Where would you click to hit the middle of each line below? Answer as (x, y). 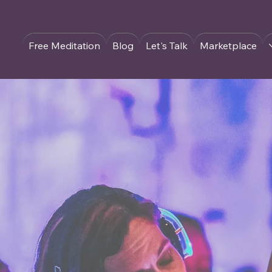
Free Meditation (64, 46)
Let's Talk (166, 46)
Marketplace (228, 46)
